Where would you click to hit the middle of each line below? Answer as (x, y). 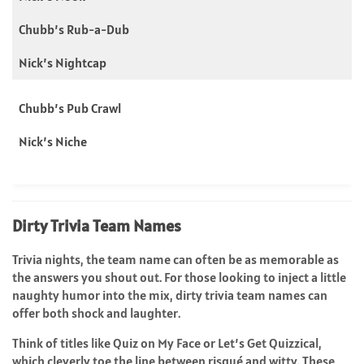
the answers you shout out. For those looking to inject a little (179, 277)
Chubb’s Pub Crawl (70, 108)
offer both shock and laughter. (96, 312)
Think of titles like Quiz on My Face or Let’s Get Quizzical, (167, 342)
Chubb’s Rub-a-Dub (74, 29)
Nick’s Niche (53, 141)
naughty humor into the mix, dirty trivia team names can (170, 295)
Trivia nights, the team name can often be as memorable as (175, 259)
